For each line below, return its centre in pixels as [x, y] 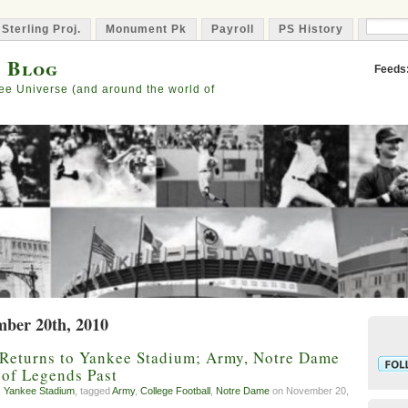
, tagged [93, 391]
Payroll [233, 29]
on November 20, [309, 391]
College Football [175, 391]
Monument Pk [146, 29]
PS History [311, 29]
